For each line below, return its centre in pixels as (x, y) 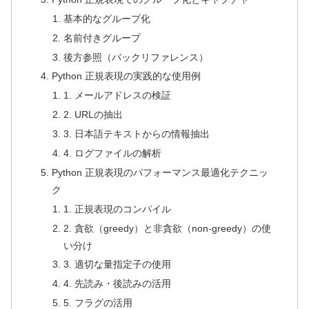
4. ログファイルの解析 (112, 153)
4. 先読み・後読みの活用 (117, 284)
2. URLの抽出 (93, 115)
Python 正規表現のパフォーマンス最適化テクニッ (160, 172)
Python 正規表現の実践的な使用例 (126, 76)
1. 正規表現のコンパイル (117, 209)
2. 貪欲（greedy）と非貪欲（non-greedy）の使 (167, 228)
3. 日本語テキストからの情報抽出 (136, 134)
